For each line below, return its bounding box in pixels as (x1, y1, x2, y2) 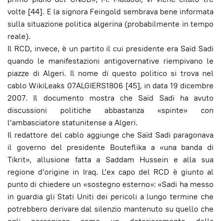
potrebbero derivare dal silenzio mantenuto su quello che (7, 203, 214, 214)
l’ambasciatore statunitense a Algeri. (7, 117, 138, 128)
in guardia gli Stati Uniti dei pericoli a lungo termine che (7, 191, 214, 202)
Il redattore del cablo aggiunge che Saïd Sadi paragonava (7, 129, 214, 140)
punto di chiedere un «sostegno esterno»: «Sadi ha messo (7, 179, 214, 189)
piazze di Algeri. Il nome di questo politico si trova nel (7, 68, 214, 78)
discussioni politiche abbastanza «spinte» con (7, 105, 214, 115)
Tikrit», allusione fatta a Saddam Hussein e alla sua (7, 154, 214, 165)
